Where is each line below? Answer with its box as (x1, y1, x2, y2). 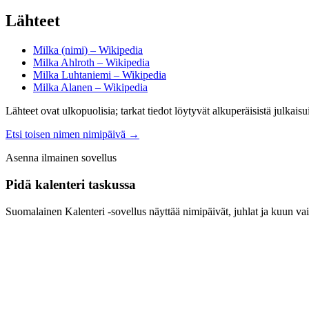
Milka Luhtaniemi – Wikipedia (33, 69, 166, 81)
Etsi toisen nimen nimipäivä (6, 128, 126, 141)
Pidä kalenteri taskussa (6, 177, 136, 192)
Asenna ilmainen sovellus (6, 152, 117, 164)
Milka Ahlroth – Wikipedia (33, 57, 150, 69)
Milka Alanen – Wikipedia (33, 81, 148, 94)
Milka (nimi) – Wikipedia (33, 44, 143, 57)
